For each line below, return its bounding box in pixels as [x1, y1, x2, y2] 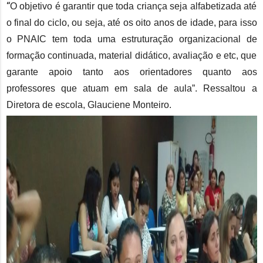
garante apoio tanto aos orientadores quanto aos [6, 67, 257, 77]
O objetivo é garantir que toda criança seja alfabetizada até [9, 1, 257, 12]
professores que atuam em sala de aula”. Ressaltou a [6, 83, 257, 94]
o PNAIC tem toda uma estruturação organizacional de [6, 34, 257, 45]
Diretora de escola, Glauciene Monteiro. [6, 100, 171, 110]
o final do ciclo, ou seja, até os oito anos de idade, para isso [6, 18, 257, 28]
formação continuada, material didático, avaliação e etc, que [6, 50, 257, 61]
